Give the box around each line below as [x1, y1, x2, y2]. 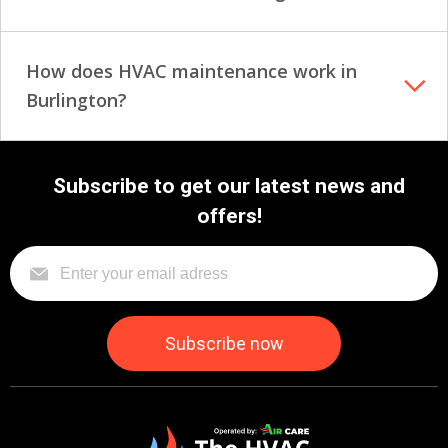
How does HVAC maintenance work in [26, 59, 357, 84]
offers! [196, 204, 262, 229]
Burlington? [26, 88, 127, 113]
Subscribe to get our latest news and [53, 174, 405, 199]
